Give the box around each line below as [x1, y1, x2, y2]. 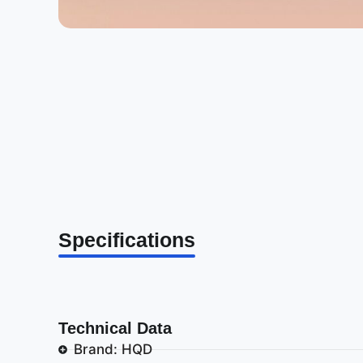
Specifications [58, 228, 195, 251]
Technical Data [58, 318, 172, 337]
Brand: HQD [73, 340, 152, 357]
